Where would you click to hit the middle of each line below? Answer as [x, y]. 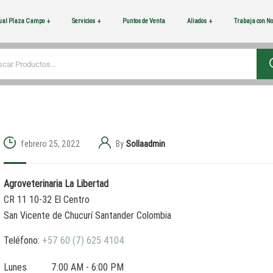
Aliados [197, 21]
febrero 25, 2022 [51, 144]
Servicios [83, 21]
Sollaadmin [146, 144]
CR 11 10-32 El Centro [47, 200]
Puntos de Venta [144, 21]
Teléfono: [23, 240]
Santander [116, 215]
